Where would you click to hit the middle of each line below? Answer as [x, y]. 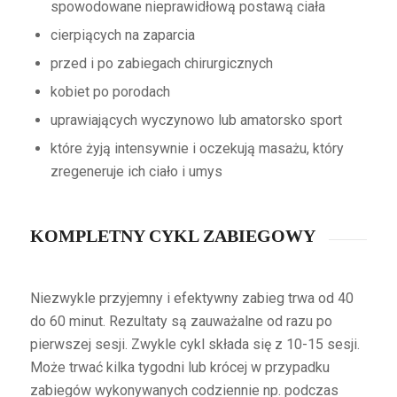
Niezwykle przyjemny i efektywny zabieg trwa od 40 [191, 298]
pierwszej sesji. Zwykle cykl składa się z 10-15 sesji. [195, 344]
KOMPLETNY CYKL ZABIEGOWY [172, 235]
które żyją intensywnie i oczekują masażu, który [197, 148]
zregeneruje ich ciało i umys [136, 171]
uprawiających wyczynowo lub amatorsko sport [196, 120]
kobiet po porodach [110, 91]
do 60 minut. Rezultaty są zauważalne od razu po [181, 321]
